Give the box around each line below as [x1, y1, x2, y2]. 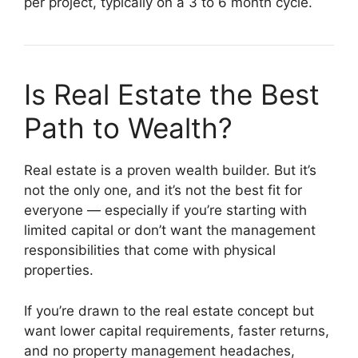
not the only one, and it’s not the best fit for [24, 182, 302, 199]
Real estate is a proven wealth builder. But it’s [24, 162, 316, 179]
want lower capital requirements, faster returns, [24, 322, 329, 339]
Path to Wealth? [24, 111, 233, 145]
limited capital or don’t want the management [24, 222, 316, 239]
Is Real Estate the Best [24, 78, 320, 112]
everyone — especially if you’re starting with [24, 202, 307, 219]
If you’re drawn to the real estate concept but [24, 302, 314, 319]
